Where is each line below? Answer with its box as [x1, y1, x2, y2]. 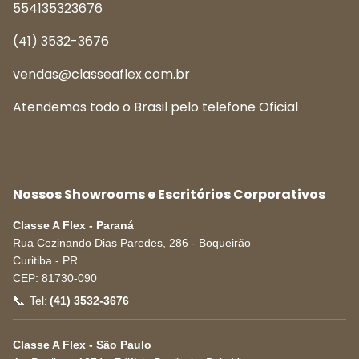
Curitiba [13, 253, 52, 267]
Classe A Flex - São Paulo [13, 337, 151, 351]
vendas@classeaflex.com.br [13, 64, 190, 83]
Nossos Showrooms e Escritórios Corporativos [13, 184, 325, 204]
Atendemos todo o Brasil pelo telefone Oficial [13, 97, 298, 116]
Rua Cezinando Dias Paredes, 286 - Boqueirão [13, 236, 251, 249]
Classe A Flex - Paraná [13, 218, 134, 232]
